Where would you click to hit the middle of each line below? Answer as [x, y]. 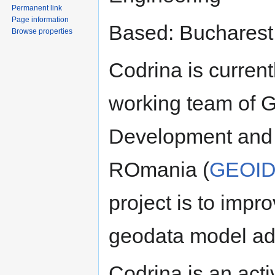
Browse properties [42, 31]
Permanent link [37, 8]
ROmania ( [159, 169]
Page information [41, 19]
